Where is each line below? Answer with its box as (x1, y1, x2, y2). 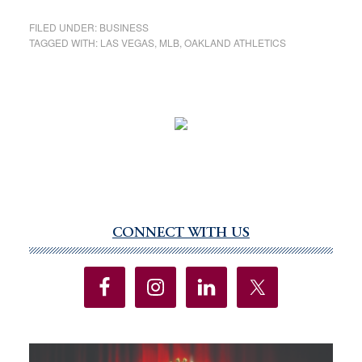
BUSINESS (99, 19, 149, 34)
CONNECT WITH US (112, 225, 250, 241)
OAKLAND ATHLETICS (183, 35, 286, 49)
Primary (27, 226, 92, 246)
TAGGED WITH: (28, 35, 100, 49)
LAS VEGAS (99, 35, 154, 49)
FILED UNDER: (28, 19, 99, 34)
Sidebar (27, 249, 90, 268)
